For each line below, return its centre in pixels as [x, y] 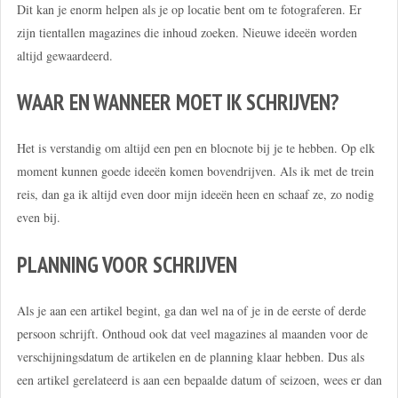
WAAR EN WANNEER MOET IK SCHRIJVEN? [178, 102]
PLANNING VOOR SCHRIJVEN [127, 264]
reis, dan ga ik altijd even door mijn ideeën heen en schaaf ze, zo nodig [195, 195]
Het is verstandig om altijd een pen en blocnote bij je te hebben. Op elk [195, 148]
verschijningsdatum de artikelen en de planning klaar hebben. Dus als [190, 356]
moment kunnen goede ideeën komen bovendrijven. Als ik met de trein [195, 171]
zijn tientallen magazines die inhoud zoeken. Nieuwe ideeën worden [187, 32]
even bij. [38, 218]
